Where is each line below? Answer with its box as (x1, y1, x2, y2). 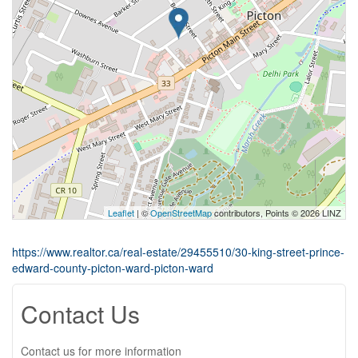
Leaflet (108, 206, 134, 219)
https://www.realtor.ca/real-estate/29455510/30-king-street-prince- (12, 244, 344, 260)
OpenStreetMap (150, 206, 212, 219)
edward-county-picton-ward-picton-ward (12, 260, 213, 276)
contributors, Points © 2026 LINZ (212, 206, 341, 219)
